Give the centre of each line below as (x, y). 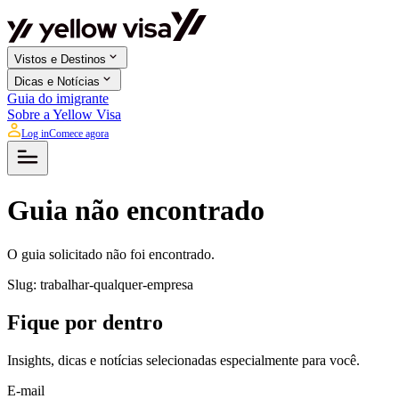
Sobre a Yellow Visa (64, 114)
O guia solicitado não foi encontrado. (111, 254)
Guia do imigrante (58, 98)
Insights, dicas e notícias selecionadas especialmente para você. (183, 360)
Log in (35, 134)
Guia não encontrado (136, 211)
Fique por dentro (85, 322)
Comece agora (79, 134)
